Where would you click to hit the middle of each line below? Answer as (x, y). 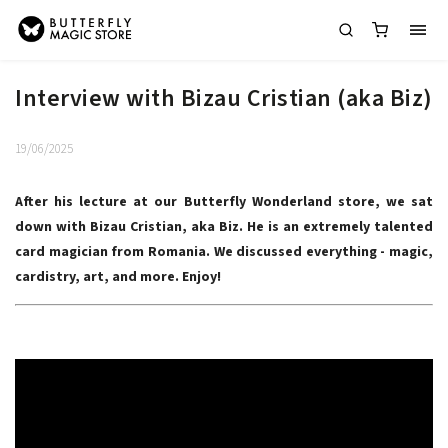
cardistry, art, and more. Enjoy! (118, 277)
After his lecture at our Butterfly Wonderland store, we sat (224, 202)
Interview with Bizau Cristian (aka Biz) (224, 99)
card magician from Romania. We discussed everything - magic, (224, 252)
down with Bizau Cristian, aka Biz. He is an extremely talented (224, 227)
